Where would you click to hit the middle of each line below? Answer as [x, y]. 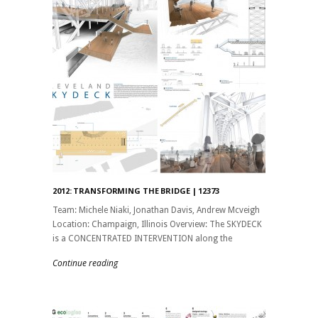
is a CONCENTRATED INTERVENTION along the [142, 238]
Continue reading [85, 263]
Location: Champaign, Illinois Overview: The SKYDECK [157, 224]
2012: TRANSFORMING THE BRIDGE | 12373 [136, 190]
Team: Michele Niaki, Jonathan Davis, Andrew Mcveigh [156, 210]
